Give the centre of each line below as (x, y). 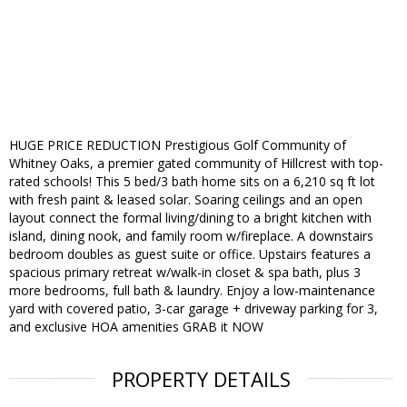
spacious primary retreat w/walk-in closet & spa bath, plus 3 (185, 273)
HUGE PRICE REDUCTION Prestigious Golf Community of (178, 145)
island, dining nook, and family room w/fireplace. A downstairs (191, 236)
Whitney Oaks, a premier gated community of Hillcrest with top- (196, 164)
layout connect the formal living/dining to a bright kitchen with (190, 218)
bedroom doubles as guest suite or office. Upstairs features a (190, 254)
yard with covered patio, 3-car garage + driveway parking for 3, (194, 309)
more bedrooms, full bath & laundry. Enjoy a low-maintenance (192, 291)
